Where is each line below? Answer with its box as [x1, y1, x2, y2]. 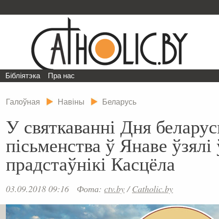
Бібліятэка [5, 71, 41, 80]
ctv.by [104, 182, 125, 195]
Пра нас [48, 71, 75, 80]
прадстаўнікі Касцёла [6, 150, 175, 176]
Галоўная [6, 97, 40, 107]
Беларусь [102, 97, 136, 107]
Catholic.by [132, 182, 173, 195]
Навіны [58, 97, 85, 107]
